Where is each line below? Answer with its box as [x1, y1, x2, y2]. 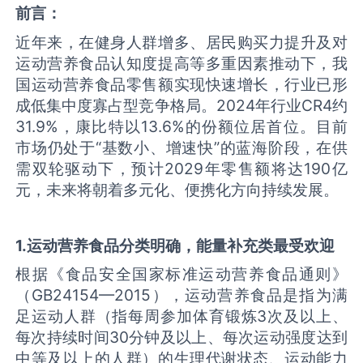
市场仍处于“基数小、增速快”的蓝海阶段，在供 [15, 137, 348, 157]
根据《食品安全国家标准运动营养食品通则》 [15, 264, 348, 284]
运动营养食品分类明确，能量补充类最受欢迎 [27, 235, 335, 255]
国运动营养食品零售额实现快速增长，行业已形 [15, 74, 348, 94]
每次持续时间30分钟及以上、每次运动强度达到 [15, 327, 348, 348]
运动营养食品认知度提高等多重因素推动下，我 [15, 53, 348, 73]
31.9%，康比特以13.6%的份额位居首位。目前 [15, 116, 348, 136]
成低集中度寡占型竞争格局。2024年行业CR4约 [15, 95, 348, 115]
